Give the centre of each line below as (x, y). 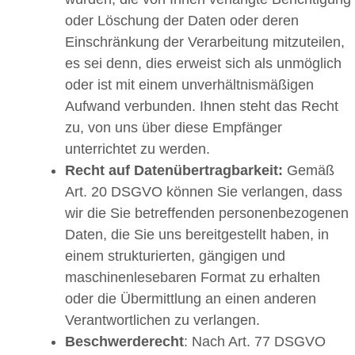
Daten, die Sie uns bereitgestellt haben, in (197, 235)
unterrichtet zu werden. (137, 149)
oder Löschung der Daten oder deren (182, 21)
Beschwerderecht (124, 342)
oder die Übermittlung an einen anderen (191, 299)
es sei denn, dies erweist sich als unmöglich (203, 64)
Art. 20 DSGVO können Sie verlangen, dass (204, 192)
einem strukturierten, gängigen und (175, 256)
